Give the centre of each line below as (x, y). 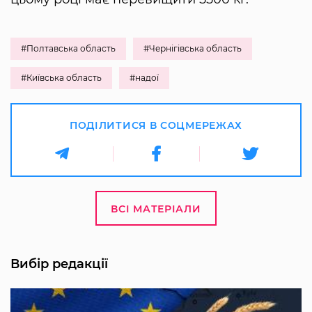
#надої (144, 77)
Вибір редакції (59, 264)
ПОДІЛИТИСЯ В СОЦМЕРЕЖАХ (156, 125)
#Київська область (61, 77)
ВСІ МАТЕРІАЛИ (156, 209)
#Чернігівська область (193, 48)
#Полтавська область (68, 48)
